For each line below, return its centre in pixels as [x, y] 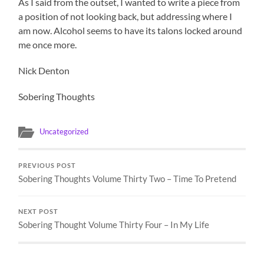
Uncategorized [64, 132]
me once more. [48, 45]
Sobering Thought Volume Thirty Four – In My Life [114, 225]
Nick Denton [44, 71]
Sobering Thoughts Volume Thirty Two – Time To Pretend [128, 179]
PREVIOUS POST [47, 166]
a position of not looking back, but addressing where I [126, 16]
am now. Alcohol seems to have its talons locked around [131, 31]
